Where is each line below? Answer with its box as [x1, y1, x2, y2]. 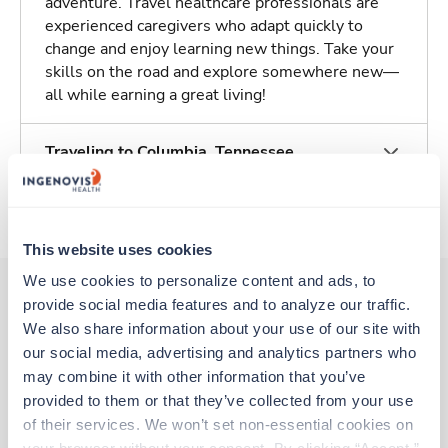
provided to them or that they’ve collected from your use [23, 391, 413, 409]
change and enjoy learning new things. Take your [45, 38, 394, 61]
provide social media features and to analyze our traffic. [23, 295, 411, 313]
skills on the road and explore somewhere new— [45, 61, 399, 84]
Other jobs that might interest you [63, 324, 385, 352]
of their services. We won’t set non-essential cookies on [23, 415, 413, 433]
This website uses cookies [23, 240, 213, 258]
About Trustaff [45, 198, 154, 221]
